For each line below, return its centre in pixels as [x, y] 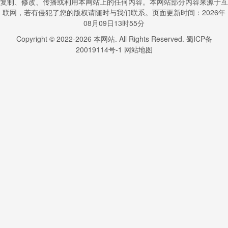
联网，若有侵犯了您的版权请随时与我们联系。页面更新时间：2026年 [114, 12]
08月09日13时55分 [114, 23]
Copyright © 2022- [46, 39]
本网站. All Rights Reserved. [139, 39]
